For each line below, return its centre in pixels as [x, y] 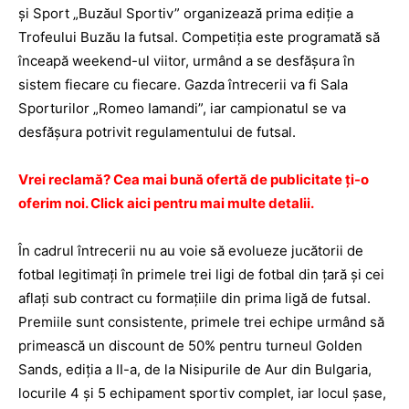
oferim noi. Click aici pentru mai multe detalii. [166, 203]
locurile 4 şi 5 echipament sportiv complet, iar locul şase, [202, 393]
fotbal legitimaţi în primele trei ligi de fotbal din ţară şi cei [201, 274]
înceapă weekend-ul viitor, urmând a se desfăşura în [187, 61]
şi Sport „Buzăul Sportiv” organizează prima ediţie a [186, 13]
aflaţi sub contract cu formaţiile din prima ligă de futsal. [194, 298]
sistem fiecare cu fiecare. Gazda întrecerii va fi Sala [183, 84]
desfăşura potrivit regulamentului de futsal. [159, 132]
